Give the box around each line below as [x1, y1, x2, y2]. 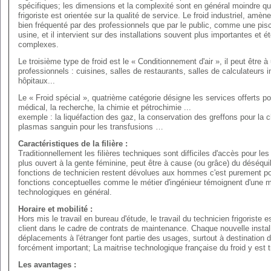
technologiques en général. [18, 188, 112, 197]
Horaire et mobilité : [18, 204, 93, 214]
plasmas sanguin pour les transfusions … [18, 122, 163, 131]
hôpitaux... [18, 76, 55, 85]
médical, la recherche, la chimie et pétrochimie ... [18, 103, 191, 112]
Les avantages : [18, 260, 76, 269]
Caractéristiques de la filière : [18, 139, 128, 148]
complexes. [18, 40, 59, 49]
